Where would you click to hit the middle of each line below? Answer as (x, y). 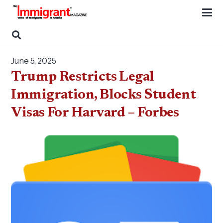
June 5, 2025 (34, 61)
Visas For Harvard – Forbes (95, 113)
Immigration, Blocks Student (104, 95)
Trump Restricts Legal (83, 77)
